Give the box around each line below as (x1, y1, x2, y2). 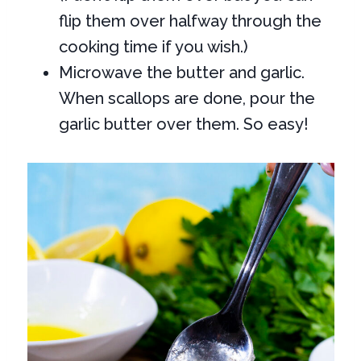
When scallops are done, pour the (59, 88, 316, 108)
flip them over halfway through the (59, 10, 322, 31)
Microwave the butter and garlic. (59, 62, 305, 82)
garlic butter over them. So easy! (59, 114, 309, 134)
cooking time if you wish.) (59, 36, 249, 56)
